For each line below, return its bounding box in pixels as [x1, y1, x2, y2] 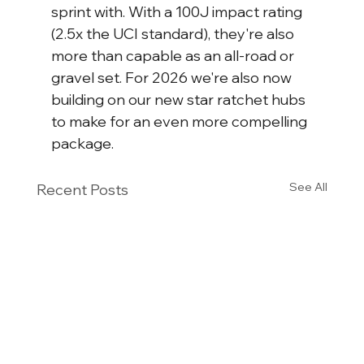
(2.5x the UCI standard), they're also [50, 24, 297, 44]
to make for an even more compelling [50, 112, 310, 132]
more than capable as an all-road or [50, 46, 297, 66]
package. [50, 134, 114, 154]
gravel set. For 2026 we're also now [50, 68, 295, 88]
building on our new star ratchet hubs [50, 90, 309, 110]
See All [289, 180, 328, 195]
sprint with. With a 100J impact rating [50, 2, 305, 22]
